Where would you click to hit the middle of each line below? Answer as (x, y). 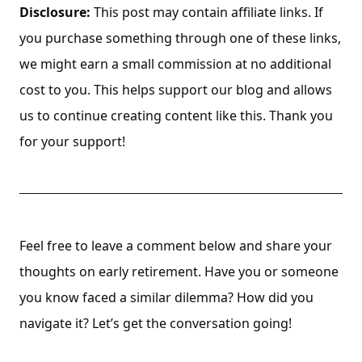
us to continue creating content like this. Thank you (176, 116)
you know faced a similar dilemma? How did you (166, 297)
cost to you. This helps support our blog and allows (176, 90)
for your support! (72, 141)
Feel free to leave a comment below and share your (176, 246)
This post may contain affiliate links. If (207, 12)
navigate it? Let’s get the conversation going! (156, 323)
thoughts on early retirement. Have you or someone (179, 271)
